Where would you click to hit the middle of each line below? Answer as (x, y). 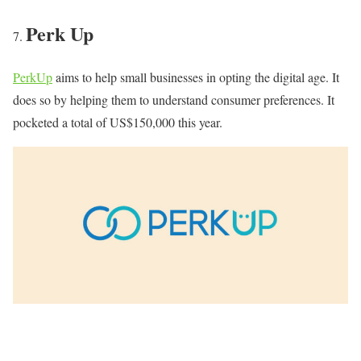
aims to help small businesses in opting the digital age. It (196, 77)
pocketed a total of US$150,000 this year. (118, 122)
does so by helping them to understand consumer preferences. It (174, 100)
